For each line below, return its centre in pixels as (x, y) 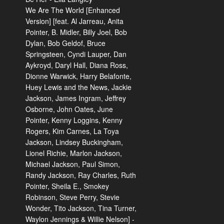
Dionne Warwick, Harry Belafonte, (78, 76)
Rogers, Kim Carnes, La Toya (72, 131)
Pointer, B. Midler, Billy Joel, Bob (76, 32)
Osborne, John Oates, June (69, 109)
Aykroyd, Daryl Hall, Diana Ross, (77, 65)
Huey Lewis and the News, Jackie (78, 87)
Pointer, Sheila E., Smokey (67, 186)
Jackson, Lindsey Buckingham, (74, 142)
